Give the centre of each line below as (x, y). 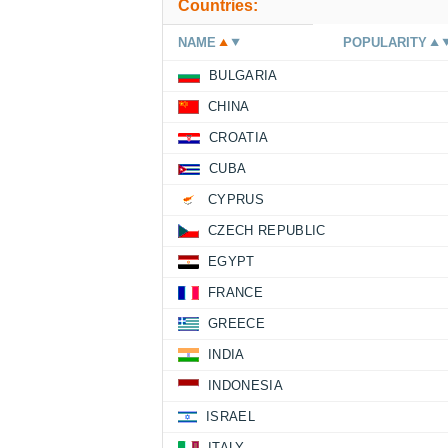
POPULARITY (385, 42)
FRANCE (235, 292)
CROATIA (239, 137)
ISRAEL (230, 416)
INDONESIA (245, 385)
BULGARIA (243, 75)
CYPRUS (236, 199)
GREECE (236, 323)
